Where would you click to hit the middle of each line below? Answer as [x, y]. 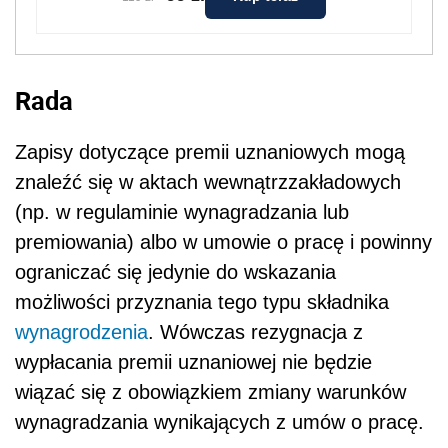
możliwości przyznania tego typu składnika [202, 302]
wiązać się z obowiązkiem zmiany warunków [210, 392]
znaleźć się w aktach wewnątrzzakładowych [208, 182]
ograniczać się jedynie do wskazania [175, 272]
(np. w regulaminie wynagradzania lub [182, 212]
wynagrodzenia [81, 332]
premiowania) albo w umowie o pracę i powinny [223, 242]
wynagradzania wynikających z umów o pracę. [219, 422]
